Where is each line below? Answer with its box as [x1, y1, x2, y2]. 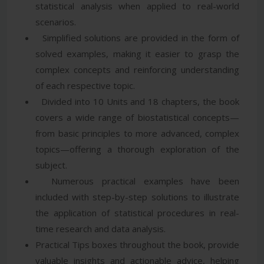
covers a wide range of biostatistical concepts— [35, 111, 239, 123]
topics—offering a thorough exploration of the [35, 143, 239, 155]
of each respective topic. [35, 79, 135, 91]
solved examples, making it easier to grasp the [35, 47, 239, 60]
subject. [35, 159, 67, 171]
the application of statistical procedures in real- [35, 206, 239, 219]
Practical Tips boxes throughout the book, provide [35, 238, 239, 250]
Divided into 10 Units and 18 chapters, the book [35, 95, 239, 107]
